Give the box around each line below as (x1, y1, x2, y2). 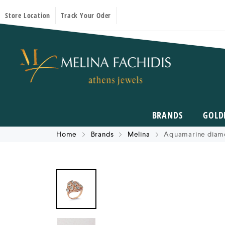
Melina (127, 129, 150, 139)
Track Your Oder (61, 10, 111, 20)
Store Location (5, 10, 51, 20)
